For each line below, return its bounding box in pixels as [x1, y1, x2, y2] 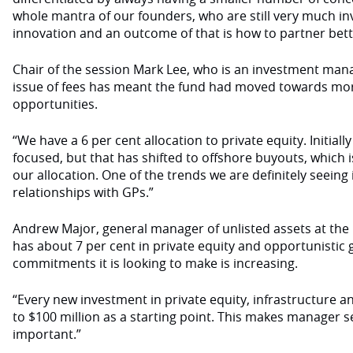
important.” [13, 325, 81, 343]
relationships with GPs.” [13, 184, 154, 201]
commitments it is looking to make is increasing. [13, 255, 298, 272]
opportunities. [13, 95, 98, 113]
